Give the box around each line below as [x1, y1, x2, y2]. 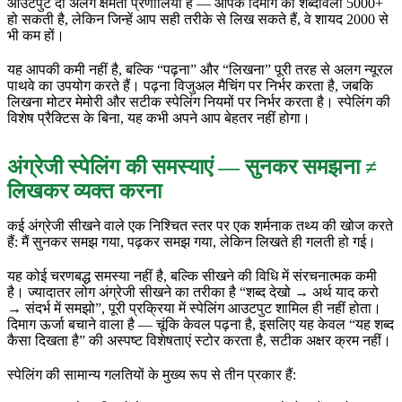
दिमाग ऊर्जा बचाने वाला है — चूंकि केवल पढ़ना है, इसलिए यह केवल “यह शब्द [7, 316, 394, 332]
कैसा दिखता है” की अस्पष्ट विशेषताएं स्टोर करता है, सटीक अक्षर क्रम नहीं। [7, 332, 391, 348]
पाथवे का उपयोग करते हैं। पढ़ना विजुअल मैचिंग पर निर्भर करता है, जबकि [7, 77, 373, 93]
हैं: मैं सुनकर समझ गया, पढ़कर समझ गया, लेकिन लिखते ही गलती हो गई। [7, 233, 376, 249]
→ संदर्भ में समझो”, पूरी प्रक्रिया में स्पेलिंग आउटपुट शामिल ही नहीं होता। [7, 300, 381, 316]
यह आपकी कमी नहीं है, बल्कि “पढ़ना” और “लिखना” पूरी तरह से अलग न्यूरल [7, 61, 393, 77]
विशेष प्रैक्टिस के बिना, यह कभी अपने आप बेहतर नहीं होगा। [7, 109, 310, 126]
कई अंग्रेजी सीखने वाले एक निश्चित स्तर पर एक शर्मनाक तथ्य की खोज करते [7, 217, 393, 233]
